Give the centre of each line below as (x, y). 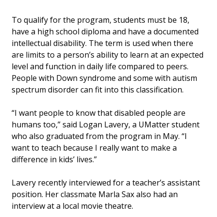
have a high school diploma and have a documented (105, 31)
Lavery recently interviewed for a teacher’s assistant (106, 182)
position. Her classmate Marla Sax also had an (95, 194)
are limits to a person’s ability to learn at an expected (108, 54)
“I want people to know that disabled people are (99, 113)
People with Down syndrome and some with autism (104, 78)
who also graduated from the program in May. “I (99, 136)
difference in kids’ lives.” (54, 159)
